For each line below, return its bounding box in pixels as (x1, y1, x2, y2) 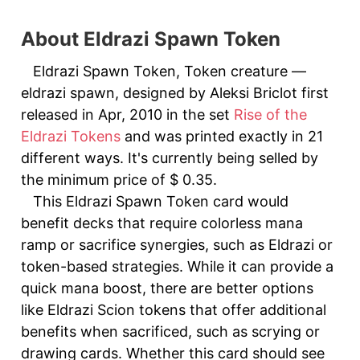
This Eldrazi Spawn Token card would (33, 193, 288, 210)
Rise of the (234, 106, 307, 123)
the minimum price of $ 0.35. (21, 171, 217, 188)
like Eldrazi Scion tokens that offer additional (21, 301, 326, 318)
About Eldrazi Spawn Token (21, 27, 280, 51)
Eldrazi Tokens (21, 128, 121, 145)
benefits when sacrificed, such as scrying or (21, 323, 320, 340)
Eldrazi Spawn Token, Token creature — (33, 63, 306, 80)
